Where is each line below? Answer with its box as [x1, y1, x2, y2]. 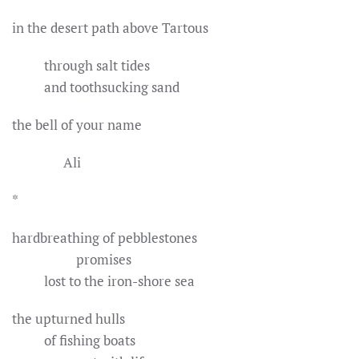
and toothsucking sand [12, 78, 179, 96]
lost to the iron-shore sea [12, 272, 195, 290]
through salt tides [12, 56, 150, 75]
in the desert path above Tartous [12, 18, 208, 37]
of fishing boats [12, 331, 135, 349]
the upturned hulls [12, 309, 125, 328]
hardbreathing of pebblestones [12, 228, 197, 247]
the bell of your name [12, 115, 142, 134]
